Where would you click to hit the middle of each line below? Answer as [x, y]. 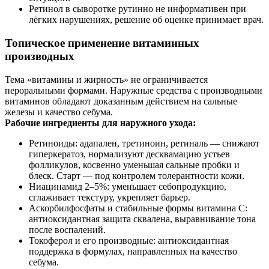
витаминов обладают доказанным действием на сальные [121, 101]
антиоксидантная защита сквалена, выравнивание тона [142, 219]
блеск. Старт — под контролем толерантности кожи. [137, 175]
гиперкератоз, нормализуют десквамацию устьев [129, 154]
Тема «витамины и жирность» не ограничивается [106, 79]
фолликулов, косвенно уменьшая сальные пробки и [134, 165]
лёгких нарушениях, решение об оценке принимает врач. [146, 20]
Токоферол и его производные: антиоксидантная [129, 240]
